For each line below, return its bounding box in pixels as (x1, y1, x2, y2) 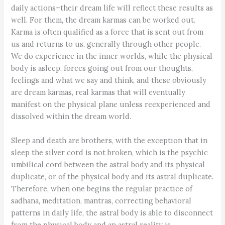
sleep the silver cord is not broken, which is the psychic (11, 147, 208, 157)
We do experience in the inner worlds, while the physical (11, 51, 213, 61)
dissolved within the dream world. (11, 111, 132, 122)
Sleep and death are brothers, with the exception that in (11, 135, 208, 145)
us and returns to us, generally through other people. (11, 39, 201, 49)
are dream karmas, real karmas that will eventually (11, 87, 186, 97)
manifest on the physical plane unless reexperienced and (11, 99, 211, 109)
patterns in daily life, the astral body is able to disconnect (11, 207, 213, 217)
